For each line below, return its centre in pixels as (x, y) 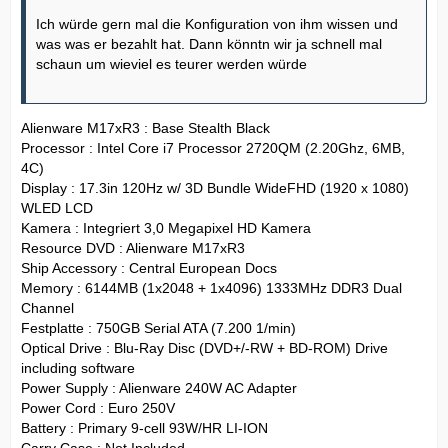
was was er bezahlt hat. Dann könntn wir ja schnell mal (209, 43)
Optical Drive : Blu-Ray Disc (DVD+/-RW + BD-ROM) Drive (204, 347)
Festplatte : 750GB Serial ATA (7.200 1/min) (158, 327)
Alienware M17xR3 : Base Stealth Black (145, 127)
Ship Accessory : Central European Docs (149, 267)
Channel (47, 307)
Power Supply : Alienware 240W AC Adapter (159, 387)
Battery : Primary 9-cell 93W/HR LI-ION (144, 427)
